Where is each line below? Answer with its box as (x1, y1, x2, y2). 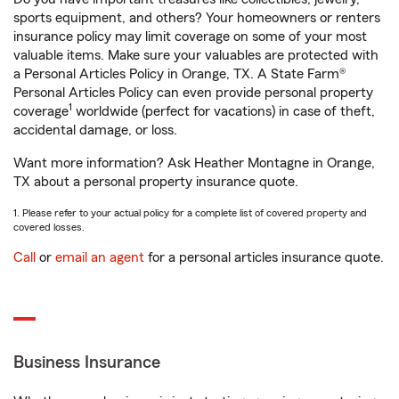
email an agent (55, 250, 144, 265)
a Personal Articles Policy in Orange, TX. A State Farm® (13, 67, 346, 81)
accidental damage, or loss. (13, 123, 177, 137)
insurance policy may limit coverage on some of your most (13, 29, 367, 44)
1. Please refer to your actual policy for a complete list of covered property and (13, 208, 367, 218)
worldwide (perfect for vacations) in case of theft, (72, 104, 375, 118)
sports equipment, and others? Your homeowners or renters (13, 11, 380, 25)
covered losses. (13, 222, 85, 232)
